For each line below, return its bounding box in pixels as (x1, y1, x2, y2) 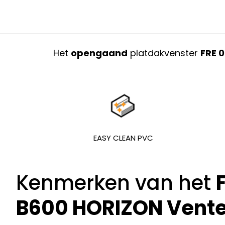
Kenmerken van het (16, 169, 216, 197)
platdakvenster (127, 47, 200, 59)
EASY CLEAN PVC (93, 133, 153, 143)
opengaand (70, 47, 128, 59)
